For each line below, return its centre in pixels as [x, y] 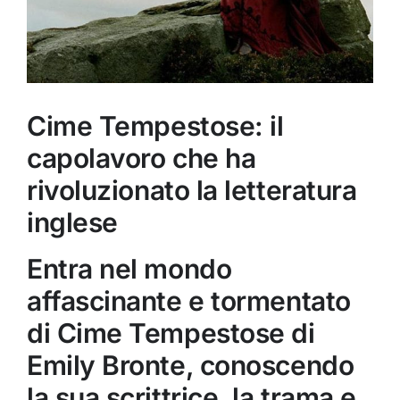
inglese [72, 222]
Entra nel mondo [129, 269]
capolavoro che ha [142, 158]
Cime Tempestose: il [155, 125]
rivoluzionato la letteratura [192, 190]
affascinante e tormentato [188, 301]
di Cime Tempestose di [171, 333]
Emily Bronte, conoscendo [190, 366]
